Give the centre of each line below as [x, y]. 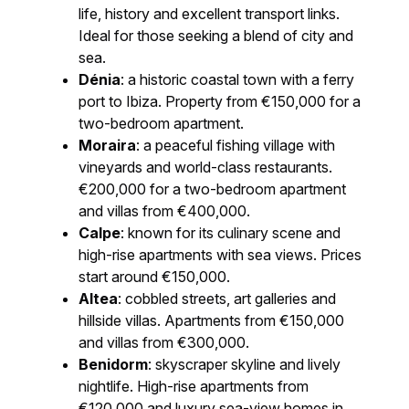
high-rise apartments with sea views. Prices [220, 255]
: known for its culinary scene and [231, 233]
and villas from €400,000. [165, 211]
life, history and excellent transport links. [210, 14]
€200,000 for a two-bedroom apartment [213, 189]
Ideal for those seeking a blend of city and [216, 36]
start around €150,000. [155, 277]
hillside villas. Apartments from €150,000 [212, 321]
